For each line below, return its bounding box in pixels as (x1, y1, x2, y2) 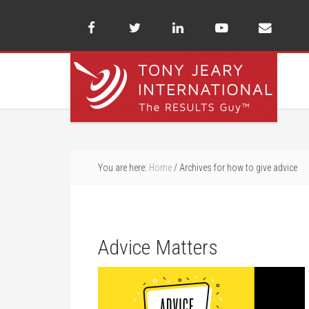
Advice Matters (98, 235, 218, 259)
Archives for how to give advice (177, 162, 297, 173)
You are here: (98, 162, 149, 173)
